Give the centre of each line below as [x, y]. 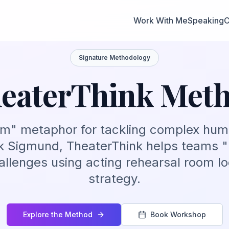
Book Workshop [178, 214]
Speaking [206, 20]
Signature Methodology [114, 58]
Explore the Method [58, 214]
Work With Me [161, 20]
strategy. [114, 179]
